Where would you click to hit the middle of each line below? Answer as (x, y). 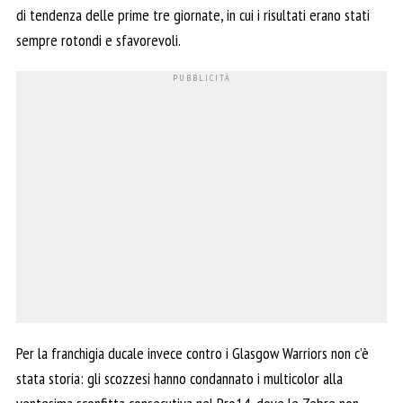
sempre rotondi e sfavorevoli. (99, 40)
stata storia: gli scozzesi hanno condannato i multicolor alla (179, 378)
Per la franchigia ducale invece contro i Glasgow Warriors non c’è (193, 353)
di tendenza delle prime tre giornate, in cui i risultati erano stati (193, 14)
